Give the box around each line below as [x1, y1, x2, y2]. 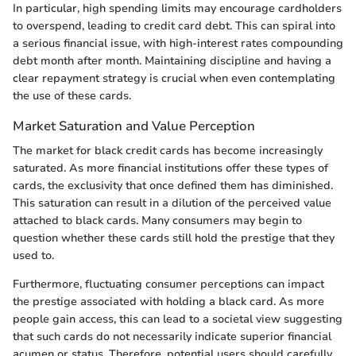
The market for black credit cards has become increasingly [13, 142, 323, 158]
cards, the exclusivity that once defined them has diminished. [13, 177, 333, 193]
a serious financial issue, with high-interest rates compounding [13, 35, 343, 51]
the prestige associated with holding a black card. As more [13, 293, 324, 309]
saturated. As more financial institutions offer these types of [13, 160, 328, 176]
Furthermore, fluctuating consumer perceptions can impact [13, 276, 324, 292]
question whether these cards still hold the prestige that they [13, 230, 335, 246]
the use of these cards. [13, 87, 131, 103]
